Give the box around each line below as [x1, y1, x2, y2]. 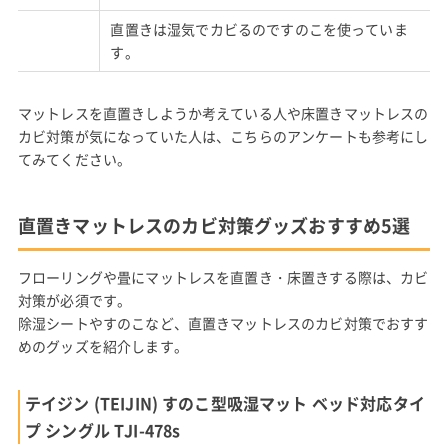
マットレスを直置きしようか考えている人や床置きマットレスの [17, 102, 429, 123]
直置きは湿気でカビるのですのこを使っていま [110, 18, 408, 39]
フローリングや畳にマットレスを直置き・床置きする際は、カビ [17, 266, 429, 287]
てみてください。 [17, 148, 132, 169]
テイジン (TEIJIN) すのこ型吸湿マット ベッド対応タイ [24, 390, 425, 415]
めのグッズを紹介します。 [17, 335, 188, 356]
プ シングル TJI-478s [24, 417, 181, 442]
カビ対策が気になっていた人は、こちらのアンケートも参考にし [17, 125, 429, 146]
